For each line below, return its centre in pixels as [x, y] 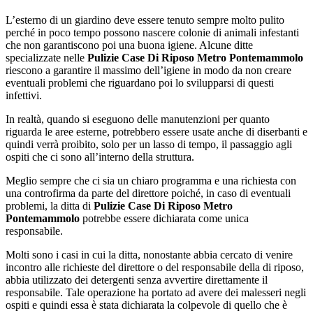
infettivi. [24, 95]
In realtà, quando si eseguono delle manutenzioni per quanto [138, 119]
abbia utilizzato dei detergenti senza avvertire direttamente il [137, 279]
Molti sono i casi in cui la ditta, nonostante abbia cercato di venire [149, 254]
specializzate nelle [46, 57]
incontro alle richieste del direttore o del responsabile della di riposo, [155, 267]
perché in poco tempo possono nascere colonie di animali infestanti [152, 32]
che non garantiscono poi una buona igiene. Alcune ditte [129, 45]
